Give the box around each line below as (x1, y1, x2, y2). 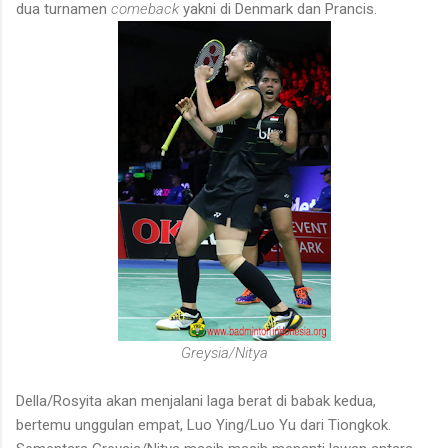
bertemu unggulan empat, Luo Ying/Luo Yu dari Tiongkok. (16, 415, 391, 434)
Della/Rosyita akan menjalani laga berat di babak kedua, (16, 391, 376, 410)
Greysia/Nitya (180, 343, 268, 362)
